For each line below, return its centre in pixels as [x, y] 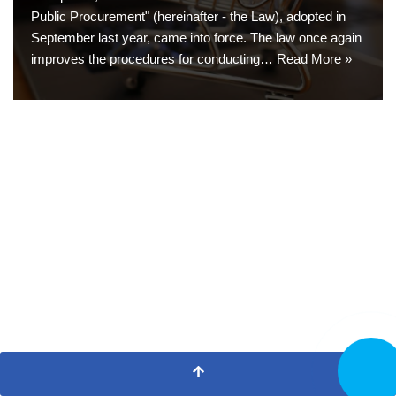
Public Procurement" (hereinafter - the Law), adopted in [188, 17]
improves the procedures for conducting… [154, 59]
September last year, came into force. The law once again [196, 38]
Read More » [314, 59]
